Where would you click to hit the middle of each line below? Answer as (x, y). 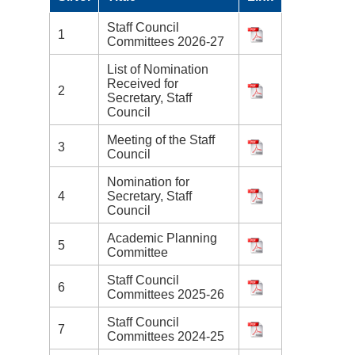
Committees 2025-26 (166, 295)
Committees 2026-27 (166, 42)
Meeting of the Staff (161, 140)
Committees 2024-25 (166, 337)
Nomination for (148, 182)
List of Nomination (158, 70)
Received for (143, 84)
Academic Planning (162, 239)
